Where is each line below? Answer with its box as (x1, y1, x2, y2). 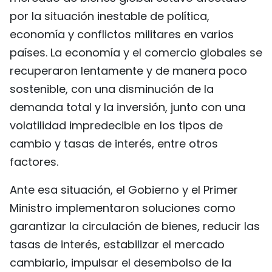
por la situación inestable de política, (10, 8, 209, 24)
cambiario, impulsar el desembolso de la (10, 255, 231, 270)
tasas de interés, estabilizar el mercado (10, 237, 225, 252)
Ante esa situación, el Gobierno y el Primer (10, 182, 238, 197)
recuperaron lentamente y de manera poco (10, 63, 247, 78)
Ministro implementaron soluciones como (10, 200, 236, 216)
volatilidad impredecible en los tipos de (10, 118, 223, 133)
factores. (10, 154, 58, 169)
